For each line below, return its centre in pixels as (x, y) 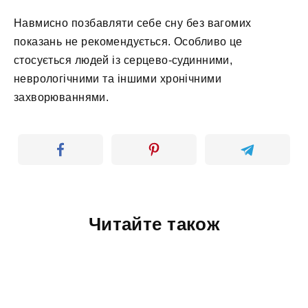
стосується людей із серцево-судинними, (123, 60)
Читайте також (154, 224)
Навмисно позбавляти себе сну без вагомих (133, 23)
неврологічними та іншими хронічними (118, 78)
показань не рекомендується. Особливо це (128, 41)
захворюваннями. (62, 97)
